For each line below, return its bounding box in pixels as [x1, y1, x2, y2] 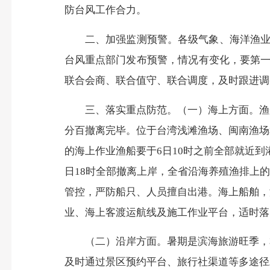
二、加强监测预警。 [84, 34, 178, 45]
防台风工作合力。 [64, 4, 146, 16]
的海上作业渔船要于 [64, 145, 157, 157]
